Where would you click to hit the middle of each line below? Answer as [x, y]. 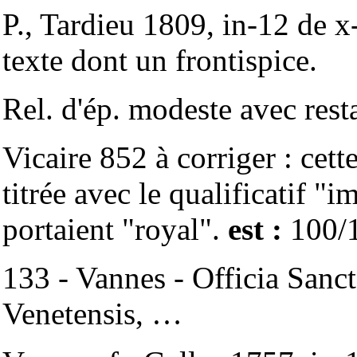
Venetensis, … [92, 314]
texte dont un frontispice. [160, 60]
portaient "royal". [115, 229]
